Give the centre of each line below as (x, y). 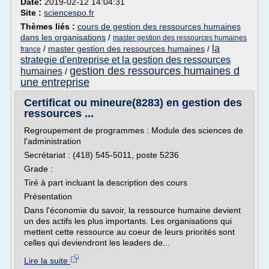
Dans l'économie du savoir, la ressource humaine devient (132, 210)
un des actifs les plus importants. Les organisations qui (128, 221)
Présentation (48, 196)
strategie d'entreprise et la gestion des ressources (125, 60)
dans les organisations (63, 37)
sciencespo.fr (69, 13)
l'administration (53, 141)
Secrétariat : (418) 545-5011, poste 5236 (101, 155)
